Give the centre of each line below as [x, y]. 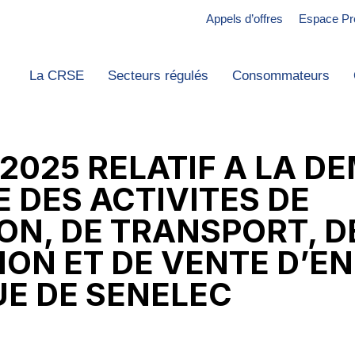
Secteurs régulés [158, 76]
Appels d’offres [244, 19]
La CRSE [56, 76]
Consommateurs [281, 76]
